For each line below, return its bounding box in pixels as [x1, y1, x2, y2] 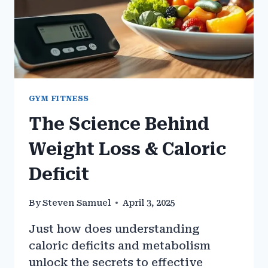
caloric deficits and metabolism [29, 239, 211, 252]
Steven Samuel [42, 197, 111, 208]
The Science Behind [29, 114, 209, 135]
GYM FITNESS [29, 93, 89, 103]
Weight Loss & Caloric [29, 139, 226, 160]
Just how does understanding [29, 222, 200, 235]
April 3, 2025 [123, 197, 176, 208]
